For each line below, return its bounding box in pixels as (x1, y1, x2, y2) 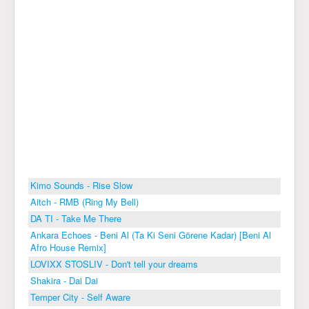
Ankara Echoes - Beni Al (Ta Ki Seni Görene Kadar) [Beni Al (30, 228, 271, 241)
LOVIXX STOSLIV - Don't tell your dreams (30, 257, 198, 270)
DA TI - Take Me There (30, 212, 121, 225)
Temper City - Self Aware (30, 290, 130, 303)
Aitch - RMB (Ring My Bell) (30, 195, 139, 208)
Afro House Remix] (30, 241, 106, 254)
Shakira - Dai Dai (30, 274, 98, 287)
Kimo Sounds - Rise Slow (30, 179, 132, 192)
